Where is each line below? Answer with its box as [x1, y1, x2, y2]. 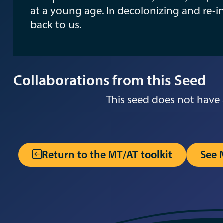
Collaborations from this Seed [13, 70, 206, 89]
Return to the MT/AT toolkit [41, 147, 172, 161]
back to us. [30, 18, 84, 31]
